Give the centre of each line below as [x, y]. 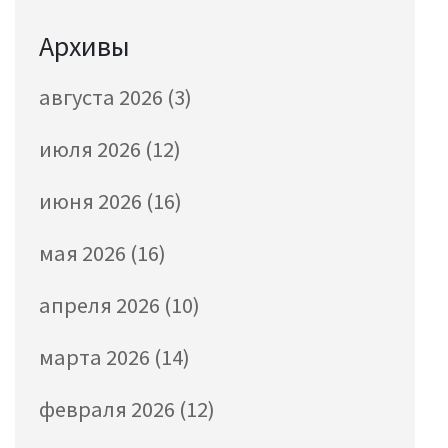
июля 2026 [92, 149]
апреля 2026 [101, 305]
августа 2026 [103, 97]
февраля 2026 [109, 409]
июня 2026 [92, 201]
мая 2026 [84, 253]
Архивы [84, 46]
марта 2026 [96, 357]
